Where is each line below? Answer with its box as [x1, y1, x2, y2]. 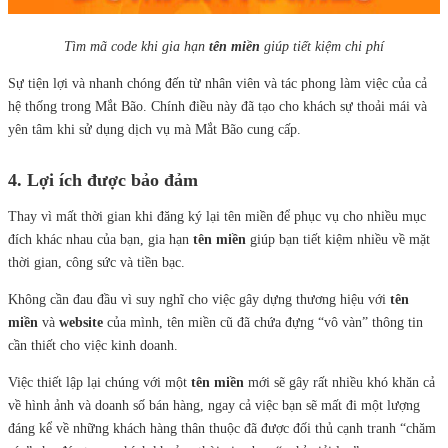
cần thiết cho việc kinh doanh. [8, 338, 178, 353]
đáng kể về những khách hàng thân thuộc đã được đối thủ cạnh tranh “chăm [8, 421, 436, 436]
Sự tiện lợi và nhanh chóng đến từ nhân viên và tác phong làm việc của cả [8, 76, 427, 91]
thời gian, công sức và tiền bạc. [8, 255, 185, 270]
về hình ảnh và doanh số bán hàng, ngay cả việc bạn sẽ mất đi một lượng [8, 398, 420, 413]
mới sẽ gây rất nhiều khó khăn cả [244, 375, 435, 390]
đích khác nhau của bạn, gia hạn [8, 232, 189, 247]
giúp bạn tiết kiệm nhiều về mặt [246, 232, 430, 247]
